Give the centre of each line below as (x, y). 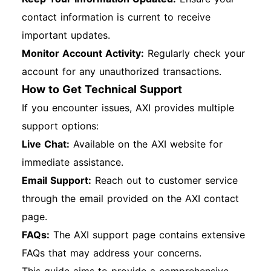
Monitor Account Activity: (83, 53)
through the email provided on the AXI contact (130, 198)
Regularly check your (194, 53)
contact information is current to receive (116, 17)
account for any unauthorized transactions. (122, 71)
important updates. (66, 35)
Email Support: (57, 180)
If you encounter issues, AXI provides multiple (128, 108)
